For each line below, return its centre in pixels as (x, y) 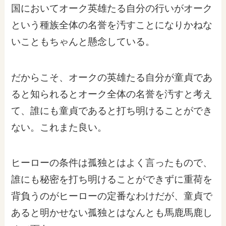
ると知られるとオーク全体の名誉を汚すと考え (112, 94)
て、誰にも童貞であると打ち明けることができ (112, 110)
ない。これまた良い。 (59, 127)
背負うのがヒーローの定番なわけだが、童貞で (112, 196)
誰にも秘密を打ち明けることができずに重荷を (112, 180)
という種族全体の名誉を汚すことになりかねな (112, 25)
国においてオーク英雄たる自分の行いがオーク (112, 8)
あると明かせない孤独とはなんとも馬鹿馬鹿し (112, 213)
